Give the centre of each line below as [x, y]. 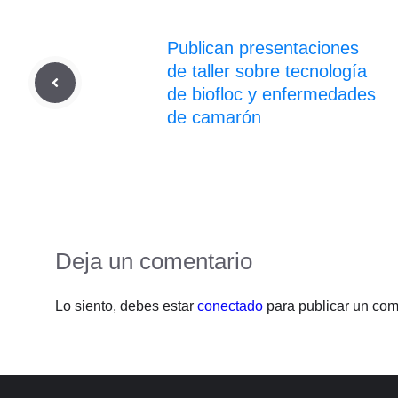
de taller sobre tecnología [267, 71]
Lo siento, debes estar [126, 306]
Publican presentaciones [263, 48]
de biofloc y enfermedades [271, 94]
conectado [230, 306]
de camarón [214, 117]
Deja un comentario [154, 261]
